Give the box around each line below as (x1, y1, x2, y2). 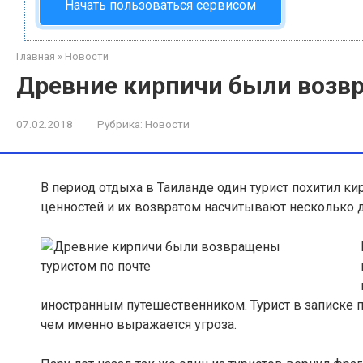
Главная (16, 50, 55, 63)
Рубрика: (97, 117, 143, 131)
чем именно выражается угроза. (41, 317, 237, 333)
